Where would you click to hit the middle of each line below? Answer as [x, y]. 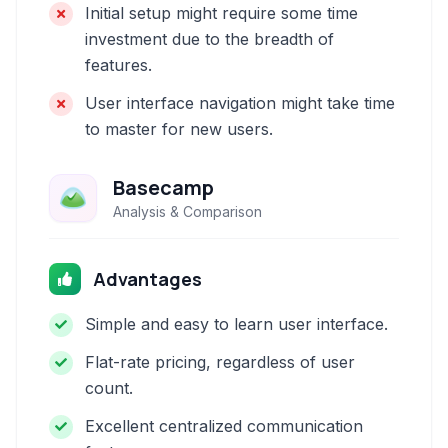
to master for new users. [179, 129]
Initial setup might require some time [221, 13]
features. [118, 65]
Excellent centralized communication [224, 426]
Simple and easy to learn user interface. [236, 324]
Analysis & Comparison [187, 211]
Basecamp [163, 187]
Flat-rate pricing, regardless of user [220, 362]
